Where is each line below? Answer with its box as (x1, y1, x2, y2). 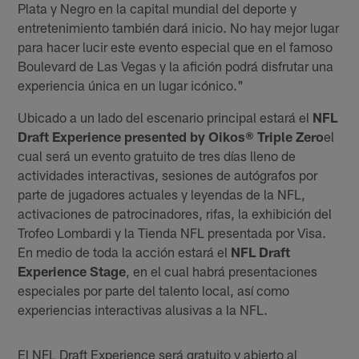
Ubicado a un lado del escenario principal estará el (18, 108, 313, 125)
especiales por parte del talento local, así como (18, 281, 290, 298)
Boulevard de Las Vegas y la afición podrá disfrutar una (18, 57, 334, 74)
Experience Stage (18, 262, 127, 279)
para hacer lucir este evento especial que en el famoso (18, 38, 333, 54)
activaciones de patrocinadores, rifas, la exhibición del (18, 204, 333, 221)
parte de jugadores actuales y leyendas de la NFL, (18, 185, 306, 202)
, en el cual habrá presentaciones (126, 262, 318, 279)
